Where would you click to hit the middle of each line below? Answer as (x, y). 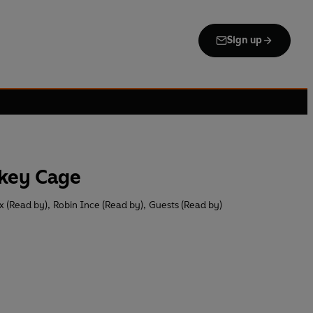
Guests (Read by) (185, 205)
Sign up (244, 40)
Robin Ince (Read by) (98, 205)
